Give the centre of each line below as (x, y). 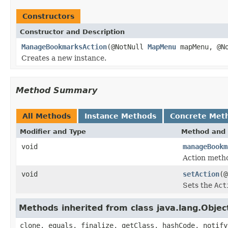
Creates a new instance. (64, 58)
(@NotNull (127, 47)
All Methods (47, 116)
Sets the (198, 185)
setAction (201, 174)
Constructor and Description (72, 32)
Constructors (48, 16)
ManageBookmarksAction (64, 47)
